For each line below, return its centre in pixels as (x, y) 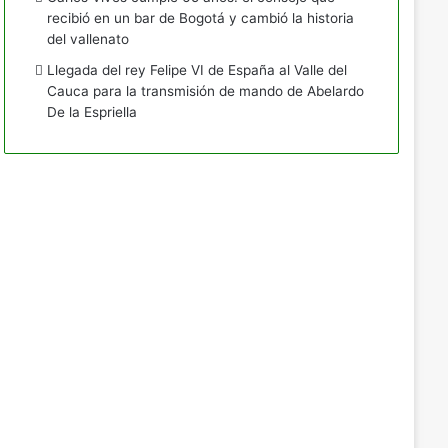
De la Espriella (91, 112)
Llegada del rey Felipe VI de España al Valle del (196, 70)
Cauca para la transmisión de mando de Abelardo (205, 91)
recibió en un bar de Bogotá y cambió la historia (200, 18)
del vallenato (87, 39)
